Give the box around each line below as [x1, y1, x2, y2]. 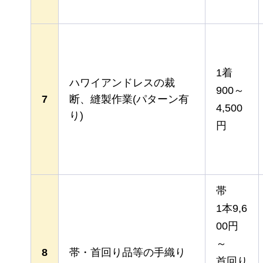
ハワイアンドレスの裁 [69, 76, 175, 89]
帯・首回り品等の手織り [69, 246, 186, 258]
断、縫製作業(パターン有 [69, 93, 189, 105]
